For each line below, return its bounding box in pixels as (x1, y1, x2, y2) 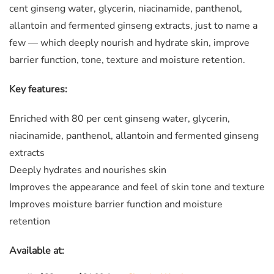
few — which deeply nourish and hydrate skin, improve (9, 36, 250, 50)
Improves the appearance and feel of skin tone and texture (9, 180, 265, 194)
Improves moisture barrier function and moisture (9, 198, 223, 212)
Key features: (9, 83, 67, 97)
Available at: (9, 244, 64, 258)
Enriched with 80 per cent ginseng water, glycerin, (9, 112, 230, 126)
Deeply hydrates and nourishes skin (9, 163, 166, 177)
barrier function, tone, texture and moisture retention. (9, 53, 245, 67)
